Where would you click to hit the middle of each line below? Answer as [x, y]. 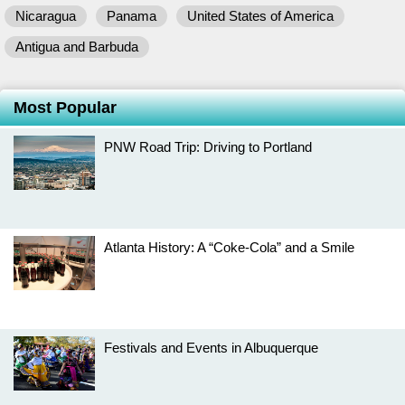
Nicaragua [46, 16]
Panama [132, 16]
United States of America [260, 16]
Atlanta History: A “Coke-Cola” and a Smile [229, 247]
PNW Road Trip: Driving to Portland [208, 147]
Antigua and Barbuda [77, 47]
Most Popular [65, 108]
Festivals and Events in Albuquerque [211, 348]
